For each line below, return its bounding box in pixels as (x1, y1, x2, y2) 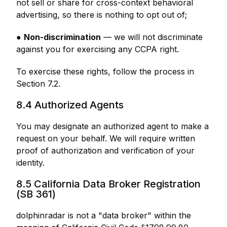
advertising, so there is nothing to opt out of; (16, 10, 187, 20)
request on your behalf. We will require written (16, 133, 195, 143)
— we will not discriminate (101, 32, 203, 42)
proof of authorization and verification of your (16, 145, 195, 156)
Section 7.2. (16, 79, 60, 89)
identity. (16, 158, 45, 168)
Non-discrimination (24, 32, 101, 42)
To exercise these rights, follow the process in (16, 66, 194, 77)
